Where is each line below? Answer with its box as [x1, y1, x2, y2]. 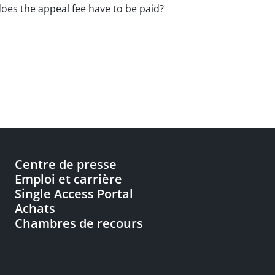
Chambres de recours [15, 215, 143, 231]
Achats [15, 200, 55, 217]
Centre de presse [15, 156, 117, 172]
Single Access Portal [15, 185, 133, 202]
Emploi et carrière [15, 171, 122, 187]
